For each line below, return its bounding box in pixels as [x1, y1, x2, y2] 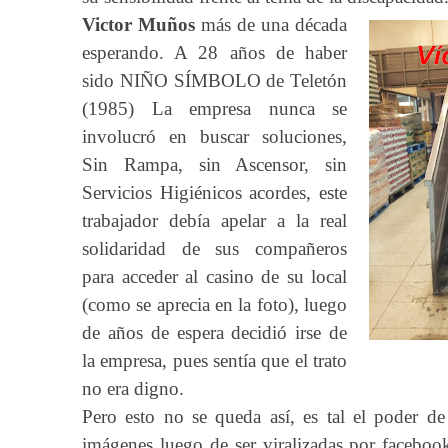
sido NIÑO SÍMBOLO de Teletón [82, 70, 347, 91]
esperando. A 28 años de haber [82, 42, 347, 63]
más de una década [195, 14, 347, 35]
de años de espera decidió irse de [82, 322, 347, 343]
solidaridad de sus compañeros [82, 238, 347, 259]
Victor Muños [82, 14, 195, 35]
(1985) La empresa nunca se [82, 98, 347, 119]
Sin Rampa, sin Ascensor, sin [82, 154, 347, 175]
